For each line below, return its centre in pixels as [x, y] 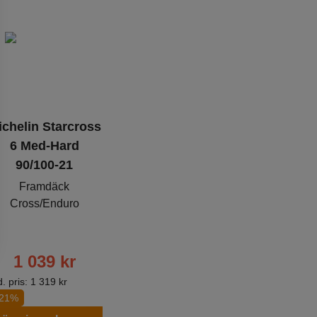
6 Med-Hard [44, 145]
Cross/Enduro [44, 203]
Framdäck [45, 186]
